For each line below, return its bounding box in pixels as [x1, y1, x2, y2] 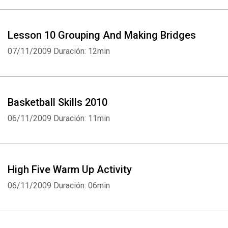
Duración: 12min [53, 46, 110, 56]
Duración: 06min [53, 181, 110, 190]
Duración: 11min [53, 113, 110, 123]
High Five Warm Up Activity [8, 163, 132, 176]
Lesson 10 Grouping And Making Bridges [8, 29, 196, 41]
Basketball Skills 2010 [8, 96, 107, 108]
